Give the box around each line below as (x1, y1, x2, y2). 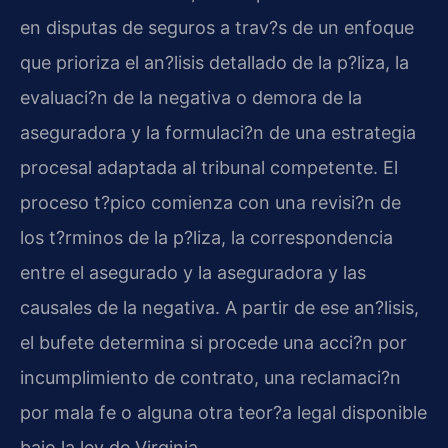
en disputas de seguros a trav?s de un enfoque (20, 17, 414, 39)
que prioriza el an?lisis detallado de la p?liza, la (20, 52, 409, 74)
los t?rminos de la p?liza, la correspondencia (20, 227, 393, 249)
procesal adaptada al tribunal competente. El (20, 157, 398, 179)
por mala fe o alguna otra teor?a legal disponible (20, 402, 427, 424)
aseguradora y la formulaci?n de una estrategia (20, 122, 416, 144)
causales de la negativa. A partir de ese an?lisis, (20, 297, 419, 319)
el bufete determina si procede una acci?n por (20, 332, 407, 354)
